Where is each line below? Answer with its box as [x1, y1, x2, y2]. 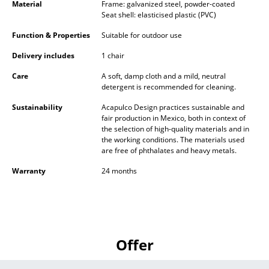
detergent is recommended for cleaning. [101, 82, 236, 92]
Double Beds [26, 82, 84, 95]
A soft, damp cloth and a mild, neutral [101, 71, 226, 82]
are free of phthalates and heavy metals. [101, 145, 237, 156]
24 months [101, 166, 137, 177]
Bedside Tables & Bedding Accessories [26, 178, 199, 191]
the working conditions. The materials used [101, 134, 244, 145]
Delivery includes [12, 50, 74, 61]
